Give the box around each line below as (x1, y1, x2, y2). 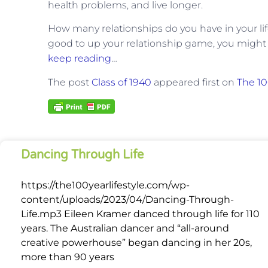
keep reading (48, 53, 111, 65)
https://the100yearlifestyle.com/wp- (21, 179, 190, 191)
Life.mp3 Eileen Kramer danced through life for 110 (21, 208, 260, 220)
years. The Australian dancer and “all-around (21, 223, 229, 234)
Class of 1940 (92, 76, 151, 88)
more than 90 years (21, 251, 114, 263)
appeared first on (151, 76, 237, 88)
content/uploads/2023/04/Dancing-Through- (21, 194, 234, 206)
